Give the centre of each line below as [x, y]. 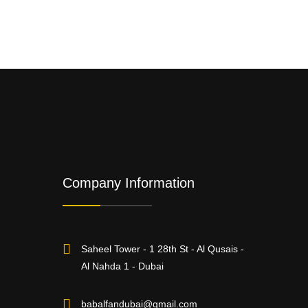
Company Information [129, 183]
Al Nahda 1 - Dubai [122, 266]
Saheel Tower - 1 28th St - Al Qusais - [163, 249]
